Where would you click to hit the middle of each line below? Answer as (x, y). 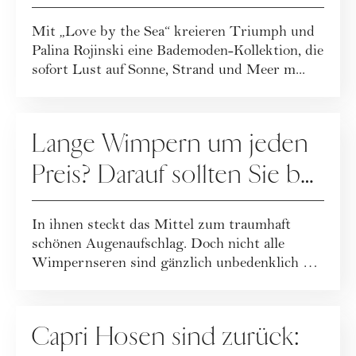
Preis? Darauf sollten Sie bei (176, 175)
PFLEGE (58, 120)
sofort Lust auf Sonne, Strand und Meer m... (168, 71)
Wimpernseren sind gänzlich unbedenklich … (175, 264)
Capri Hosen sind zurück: (166, 337)
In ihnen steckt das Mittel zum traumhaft (161, 226)
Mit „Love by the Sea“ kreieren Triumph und (173, 33)
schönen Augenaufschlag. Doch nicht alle (158, 245)
